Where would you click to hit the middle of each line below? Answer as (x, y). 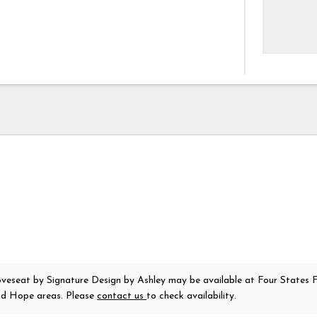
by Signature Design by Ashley (100, 281)
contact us (122, 296)
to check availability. (192, 296)
